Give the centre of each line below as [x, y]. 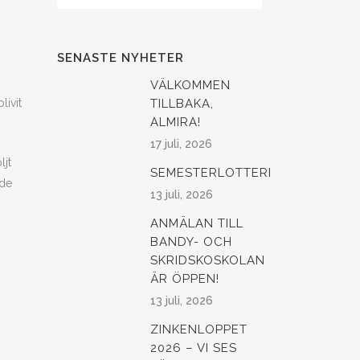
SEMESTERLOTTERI [211, 173]
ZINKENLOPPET [199, 330]
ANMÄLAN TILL [197, 224]
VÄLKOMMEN [190, 86]
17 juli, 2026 [181, 144]
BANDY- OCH [191, 242]
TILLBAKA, [182, 104]
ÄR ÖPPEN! [185, 279]
